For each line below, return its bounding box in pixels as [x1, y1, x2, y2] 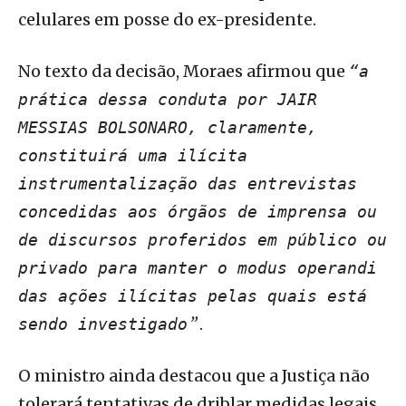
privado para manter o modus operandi [18, 258, 377, 278]
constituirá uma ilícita [18, 146, 247, 166]
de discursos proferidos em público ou [18, 230, 387, 250]
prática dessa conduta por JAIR [18, 90, 317, 110]
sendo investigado [18, 314, 188, 334]
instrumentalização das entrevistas [18, 174, 357, 194]
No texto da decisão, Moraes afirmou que [18, 61, 349, 82]
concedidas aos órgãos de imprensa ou [18, 202, 377, 222]
